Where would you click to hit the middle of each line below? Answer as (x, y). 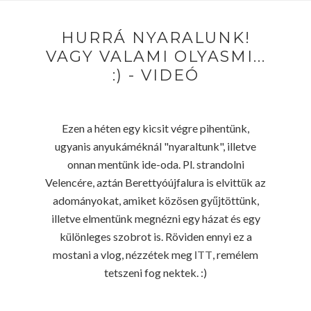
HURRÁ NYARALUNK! (155, 37)
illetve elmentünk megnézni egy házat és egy (155, 218)
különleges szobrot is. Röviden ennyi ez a (155, 236)
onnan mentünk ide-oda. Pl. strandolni (155, 164)
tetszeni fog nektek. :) (155, 272)
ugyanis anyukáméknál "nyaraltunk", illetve (155, 146)
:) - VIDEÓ (155, 75)
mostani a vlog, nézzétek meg (124, 254)
